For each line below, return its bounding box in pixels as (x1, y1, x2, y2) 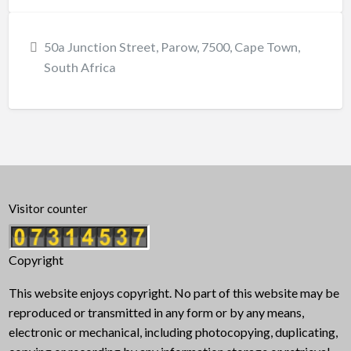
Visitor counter (8, 201, 88, 216)
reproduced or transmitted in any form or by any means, (8, 304, 304, 320)
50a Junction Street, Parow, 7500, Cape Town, (43, 39, 300, 55)
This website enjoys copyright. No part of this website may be (8, 284, 339, 300)
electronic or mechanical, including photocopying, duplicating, (8, 324, 338, 339)
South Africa (43, 60, 116, 75)
